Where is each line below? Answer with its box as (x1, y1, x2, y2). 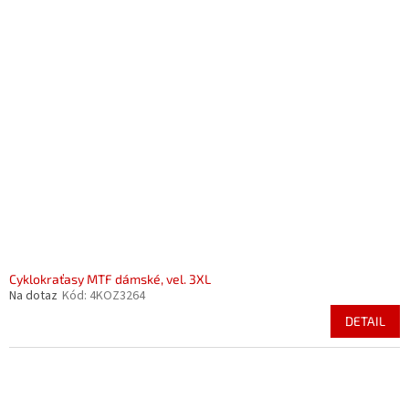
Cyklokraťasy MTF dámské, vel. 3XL (9, 271, 211, 287)
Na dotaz (9, 287, 58, 305)
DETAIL (345, 313, 385, 329)
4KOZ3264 (89, 287, 145, 305)
